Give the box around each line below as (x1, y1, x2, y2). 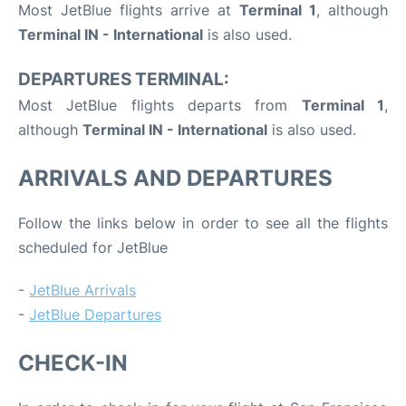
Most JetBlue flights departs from (18, 96, 302, 115)
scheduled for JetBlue (18, 238, 168, 257)
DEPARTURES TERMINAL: (18, 69, 229, 91)
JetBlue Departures (29, 305, 161, 324)
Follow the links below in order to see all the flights (18, 214, 388, 233)
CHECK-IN (18, 350, 128, 377)
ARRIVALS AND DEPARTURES (18, 165, 333, 192)
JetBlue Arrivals (29, 281, 136, 300)
